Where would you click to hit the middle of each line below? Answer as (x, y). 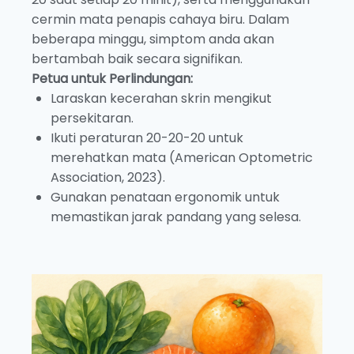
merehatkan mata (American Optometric (182, 158)
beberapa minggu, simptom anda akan (153, 40)
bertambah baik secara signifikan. (137, 59)
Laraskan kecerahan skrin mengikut (161, 99)
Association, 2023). (108, 178)
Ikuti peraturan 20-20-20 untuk (147, 138)
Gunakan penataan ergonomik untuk (165, 198)
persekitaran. (92, 119)
